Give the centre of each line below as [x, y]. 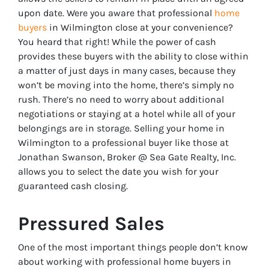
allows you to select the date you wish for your [118, 171]
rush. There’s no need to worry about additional [121, 99]
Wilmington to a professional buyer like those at [123, 142]
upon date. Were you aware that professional [116, 13]
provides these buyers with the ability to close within [133, 56]
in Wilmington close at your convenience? [140, 27]
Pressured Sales [91, 223]
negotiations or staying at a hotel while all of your [127, 113]
